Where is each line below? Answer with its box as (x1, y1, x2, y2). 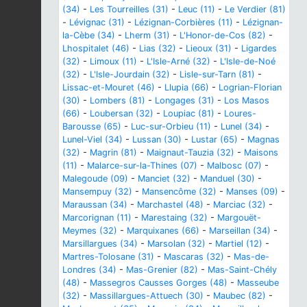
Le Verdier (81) (225, 3, 286, 14)
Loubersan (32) (90, 108, 153, 119)
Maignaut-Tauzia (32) (147, 147, 234, 158)
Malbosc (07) (207, 160, 262, 171)
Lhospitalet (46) (62, 42, 130, 53)
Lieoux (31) (186, 42, 232, 53)
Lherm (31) (125, 29, 170, 40)
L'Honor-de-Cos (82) (180, 29, 266, 40)
